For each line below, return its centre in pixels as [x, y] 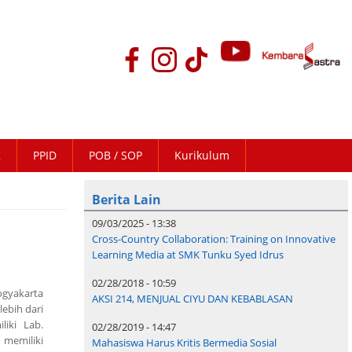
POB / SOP [115, 156]
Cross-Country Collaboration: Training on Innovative [214, 239]
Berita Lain [126, 200]
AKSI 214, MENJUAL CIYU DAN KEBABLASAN [192, 299]
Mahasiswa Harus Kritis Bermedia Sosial [184, 343]
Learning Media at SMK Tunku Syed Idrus [188, 255]
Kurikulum [202, 156]
